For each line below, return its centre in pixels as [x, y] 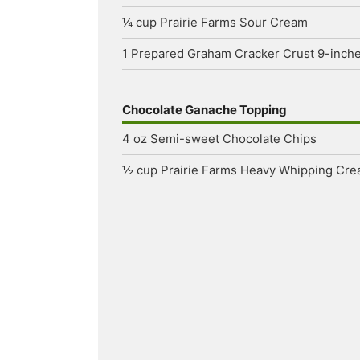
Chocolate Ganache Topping [204, 110]
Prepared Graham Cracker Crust [223, 53]
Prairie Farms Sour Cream [234, 22]
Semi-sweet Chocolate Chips [233, 139]
